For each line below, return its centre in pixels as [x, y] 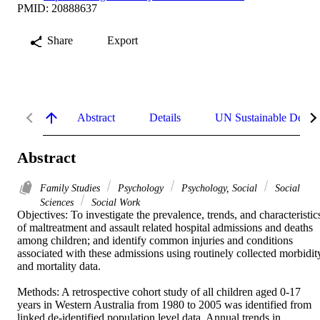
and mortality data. [60, 266]
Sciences [58, 202]
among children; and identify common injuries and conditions [155, 241]
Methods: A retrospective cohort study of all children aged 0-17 [159, 292]
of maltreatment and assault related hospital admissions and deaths [165, 228]
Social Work [114, 202]
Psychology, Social [219, 188]
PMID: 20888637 [57, 8]
